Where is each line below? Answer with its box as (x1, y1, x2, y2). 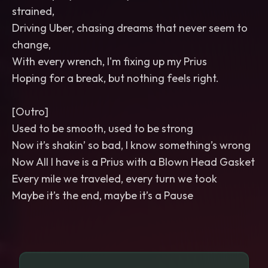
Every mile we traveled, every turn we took (12, 172, 217, 185)
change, (12, 38, 51, 51)
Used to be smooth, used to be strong (12, 121, 193, 135)
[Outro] (12, 105, 48, 118)
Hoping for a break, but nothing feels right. (12, 71, 219, 85)
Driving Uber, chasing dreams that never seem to (12, 21, 248, 35)
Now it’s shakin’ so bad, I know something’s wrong (12, 138, 251, 152)
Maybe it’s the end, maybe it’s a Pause (12, 188, 193, 202)
